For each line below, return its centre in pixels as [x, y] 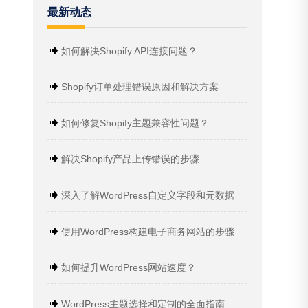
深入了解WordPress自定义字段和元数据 [147, 196]
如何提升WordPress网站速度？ [128, 268]
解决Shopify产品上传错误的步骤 [129, 159]
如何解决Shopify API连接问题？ [128, 51]
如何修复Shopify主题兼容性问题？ [134, 123]
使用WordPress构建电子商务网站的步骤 [147, 231]
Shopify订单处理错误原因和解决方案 [139, 87]
